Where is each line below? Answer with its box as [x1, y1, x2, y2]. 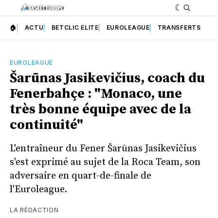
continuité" [10, 116, 83, 133]
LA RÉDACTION [10, 206, 59, 214]
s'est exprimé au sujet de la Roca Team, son [10, 156, 200, 168]
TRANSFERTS [157, 23, 201, 31]
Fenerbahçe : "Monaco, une [10, 85, 182, 102]
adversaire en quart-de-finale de [10, 169, 151, 182]
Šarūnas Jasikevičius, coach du [10, 69, 205, 87]
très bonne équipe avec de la [10, 100, 191, 118]
